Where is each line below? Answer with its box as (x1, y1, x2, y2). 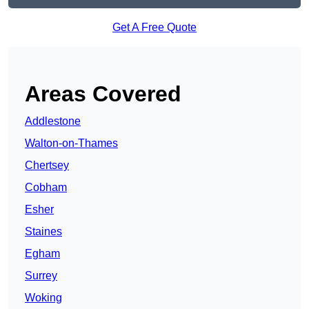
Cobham (25, 181, 67, 194)
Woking (25, 292, 62, 304)
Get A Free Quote (112, 21, 197, 34)
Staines (25, 226, 62, 238)
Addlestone (25, 115, 81, 128)
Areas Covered (25, 81, 181, 107)
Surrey (25, 270, 57, 282)
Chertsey (25, 159, 69, 172)
